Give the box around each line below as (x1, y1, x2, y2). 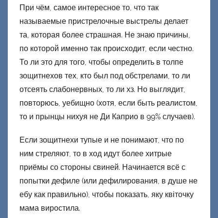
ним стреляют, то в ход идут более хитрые (19, 149, 172, 159)
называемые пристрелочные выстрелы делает (19, 17, 188, 26)
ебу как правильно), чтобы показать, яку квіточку (19, 190, 194, 200)
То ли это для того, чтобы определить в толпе (19, 57, 183, 67)
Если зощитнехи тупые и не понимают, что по (19, 135, 184, 145)
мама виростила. (19, 203, 80, 213)
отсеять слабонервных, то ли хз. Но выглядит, (19, 85, 185, 94)
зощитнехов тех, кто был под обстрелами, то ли (19, 71, 190, 81)
